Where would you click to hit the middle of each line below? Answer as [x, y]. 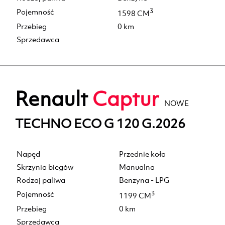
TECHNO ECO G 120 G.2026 [100, 124]
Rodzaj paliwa [41, 180]
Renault [54, 99]
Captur [126, 99]
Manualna [137, 167]
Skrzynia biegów [45, 167]
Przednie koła [142, 154]
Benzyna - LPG [144, 180]
